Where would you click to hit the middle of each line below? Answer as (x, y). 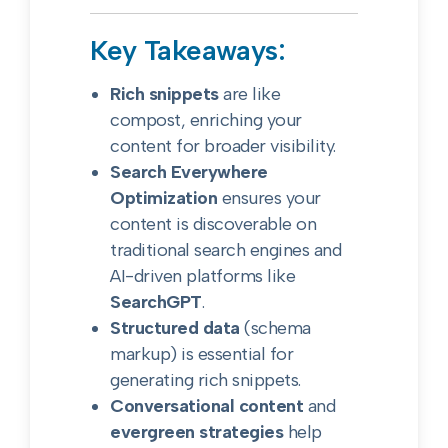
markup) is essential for (202, 354)
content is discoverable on (213, 224)
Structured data (175, 328)
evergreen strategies (197, 432)
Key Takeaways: (187, 50)
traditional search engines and (226, 250)
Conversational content (207, 406)
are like (249, 94)
